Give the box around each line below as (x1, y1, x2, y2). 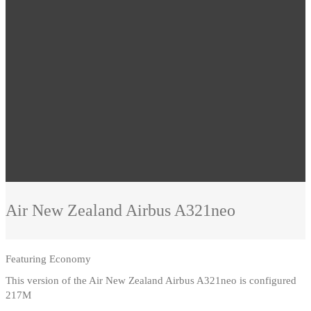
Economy (49, 253, 91, 265)
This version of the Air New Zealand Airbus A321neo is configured (6, 275, 296, 287)
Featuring (6, 253, 49, 265)
